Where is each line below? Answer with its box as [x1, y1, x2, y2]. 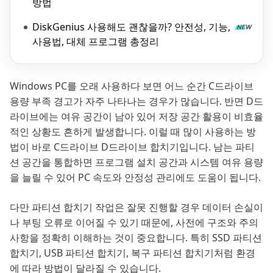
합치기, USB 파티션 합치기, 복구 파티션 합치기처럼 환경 [10, 246, 255, 260]
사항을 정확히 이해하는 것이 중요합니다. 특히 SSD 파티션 [10, 231, 262, 244]
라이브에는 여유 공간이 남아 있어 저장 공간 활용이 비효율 [10, 110, 263, 123]
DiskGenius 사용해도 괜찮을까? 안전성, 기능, [32, 20, 230, 34]
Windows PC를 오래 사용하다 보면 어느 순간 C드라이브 [10, 79, 253, 93]
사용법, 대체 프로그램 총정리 [32, 35, 159, 48]
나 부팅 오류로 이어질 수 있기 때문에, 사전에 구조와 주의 [10, 216, 258, 229]
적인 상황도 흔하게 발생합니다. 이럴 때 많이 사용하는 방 [10, 125, 256, 138]
